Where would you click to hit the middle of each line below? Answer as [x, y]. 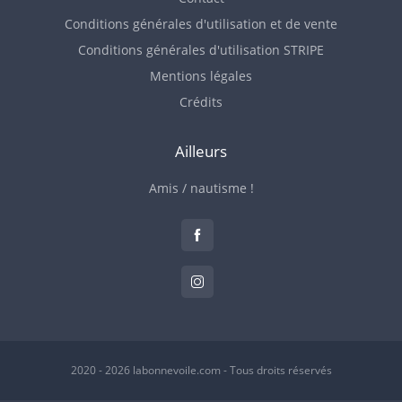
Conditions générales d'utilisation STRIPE [201, 50]
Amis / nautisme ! [201, 188]
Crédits [201, 102]
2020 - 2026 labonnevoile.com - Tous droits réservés [201, 370]
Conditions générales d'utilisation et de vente [201, 24]
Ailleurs [201, 151]
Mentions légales [201, 76]
